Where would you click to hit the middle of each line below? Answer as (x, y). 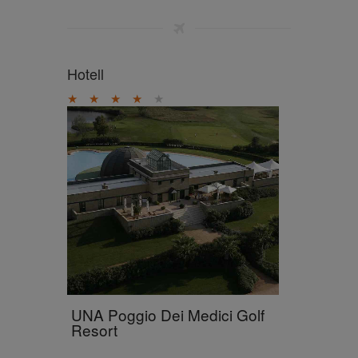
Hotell (86, 74)
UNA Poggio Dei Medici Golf (168, 314)
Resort (94, 330)
